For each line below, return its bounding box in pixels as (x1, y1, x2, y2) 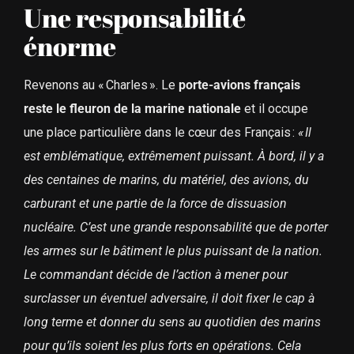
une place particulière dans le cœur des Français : (23, 125, 298, 141)
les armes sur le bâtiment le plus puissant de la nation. (23, 243, 322, 259)
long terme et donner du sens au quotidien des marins (23, 314, 321, 330)
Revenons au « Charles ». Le (23, 77, 179, 93)
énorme (23, 28, 116, 64)
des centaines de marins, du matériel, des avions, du (23, 172, 309, 188)
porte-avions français (178, 77, 300, 93)
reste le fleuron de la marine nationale (23, 101, 241, 117)
